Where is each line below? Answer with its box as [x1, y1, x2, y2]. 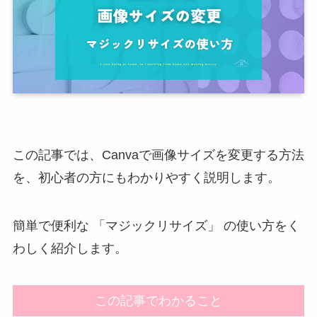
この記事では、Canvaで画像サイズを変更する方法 [12, 148, 304, 163]
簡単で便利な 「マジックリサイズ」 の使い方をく [12, 219, 300, 234]
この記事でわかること [95, 293, 222, 308]
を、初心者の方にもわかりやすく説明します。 [12, 171, 280, 185]
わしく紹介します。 [12, 241, 127, 256]
